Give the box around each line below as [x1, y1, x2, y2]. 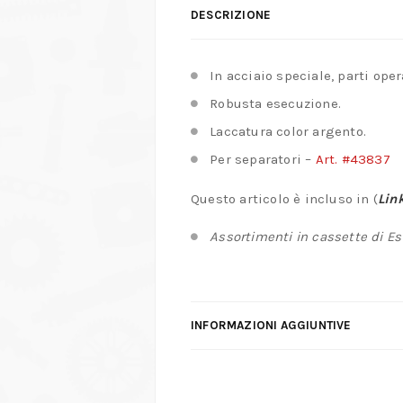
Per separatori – [210, 150, 316, 167]
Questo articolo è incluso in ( [191, 190, 378, 207]
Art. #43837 [315, 150, 390, 167]
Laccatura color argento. [210, 122, 367, 139]
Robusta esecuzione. [210, 94, 342, 112]
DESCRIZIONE [191, 7, 272, 22]
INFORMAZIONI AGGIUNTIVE [191, 318, 352, 332]
